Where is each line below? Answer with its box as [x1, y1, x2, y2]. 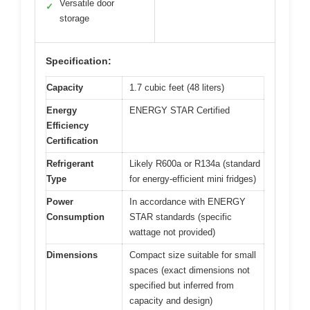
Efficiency [46, 120, 89, 131]
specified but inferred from [129, 280, 234, 291]
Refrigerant [46, 158, 93, 170]
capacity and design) [129, 295, 212, 307]
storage [60, 13, 89, 24]
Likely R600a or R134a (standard [129, 158, 260, 170]
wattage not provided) [129, 227, 215, 238]
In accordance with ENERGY [129, 197, 246, 208]
